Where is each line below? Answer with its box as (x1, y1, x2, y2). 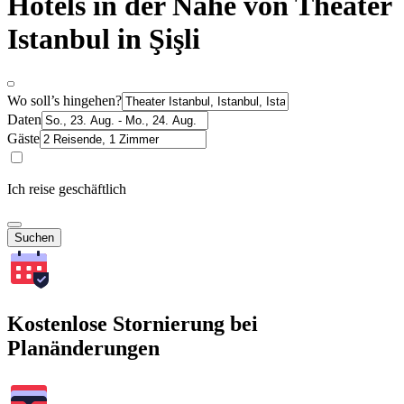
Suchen (14, 230, 54, 244)
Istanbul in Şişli (7, 23, 200, 56)
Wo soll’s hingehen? (7, 92, 122, 108)
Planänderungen (7, 335, 160, 360)
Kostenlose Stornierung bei (7, 311, 258, 335)
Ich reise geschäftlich (7, 180, 126, 197)
